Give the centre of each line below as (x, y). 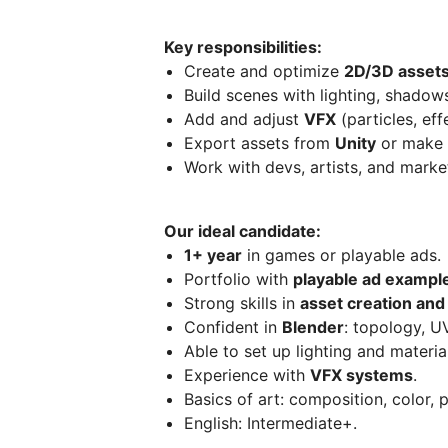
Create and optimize (264, 71)
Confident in (233, 327)
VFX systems (361, 375)
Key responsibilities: (243, 47)
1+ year (213, 255)
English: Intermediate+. (270, 423)
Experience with (247, 375)
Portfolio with (238, 279)
